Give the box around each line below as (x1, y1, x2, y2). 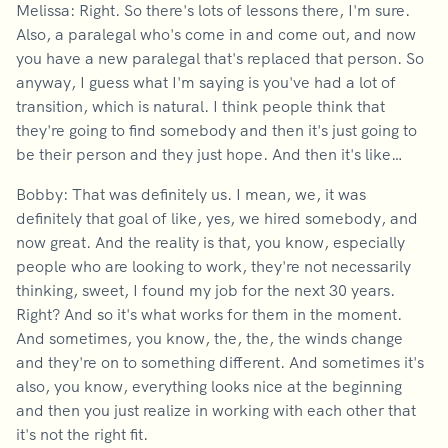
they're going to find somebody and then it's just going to (16, 120, 417, 140)
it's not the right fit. (16, 424, 148, 444)
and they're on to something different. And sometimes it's (16, 352, 424, 372)
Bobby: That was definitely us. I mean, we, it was (16, 184, 366, 204)
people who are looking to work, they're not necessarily (16, 256, 411, 276)
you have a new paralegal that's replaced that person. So (16, 48, 424, 68)
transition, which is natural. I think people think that (16, 96, 385, 116)
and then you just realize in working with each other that (16, 400, 416, 420)
